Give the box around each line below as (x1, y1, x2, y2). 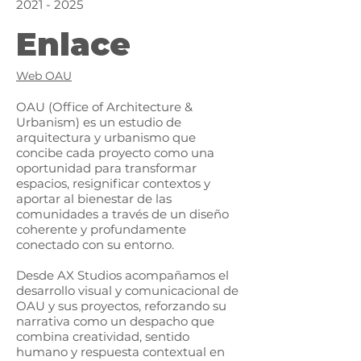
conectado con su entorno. (16, 237, 174, 252)
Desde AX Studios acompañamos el (16, 268, 229, 283)
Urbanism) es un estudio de (16, 114, 181, 130)
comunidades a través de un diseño (16, 206, 229, 222)
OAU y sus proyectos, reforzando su (16, 298, 226, 313)
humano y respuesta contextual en (16, 344, 225, 359)
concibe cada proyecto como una (16, 145, 214, 160)
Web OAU (16, 68, 72, 83)
